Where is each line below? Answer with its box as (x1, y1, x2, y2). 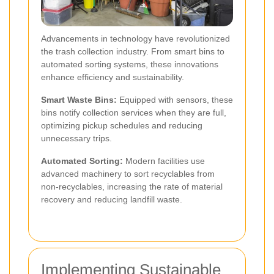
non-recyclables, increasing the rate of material (41, 182, 223, 192)
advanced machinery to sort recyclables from (41, 169, 215, 179)
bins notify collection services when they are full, (41, 108, 226, 118)
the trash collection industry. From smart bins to (41, 46, 224, 57)
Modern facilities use (123, 156, 205, 166)
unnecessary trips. (41, 133, 112, 144)
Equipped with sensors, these (117, 95, 233, 105)
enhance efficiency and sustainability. (41, 72, 184, 83)
